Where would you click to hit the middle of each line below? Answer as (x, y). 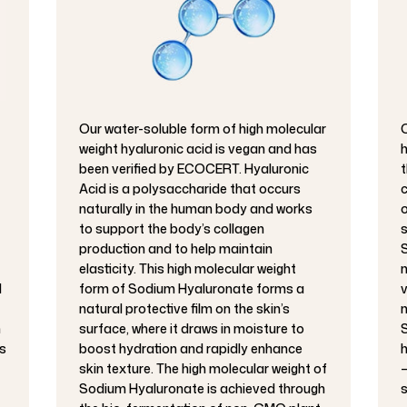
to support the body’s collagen (172, 228)
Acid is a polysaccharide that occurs (190, 188)
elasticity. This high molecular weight (188, 268)
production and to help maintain (176, 248)
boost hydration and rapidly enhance (191, 348)
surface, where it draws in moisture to (192, 328)
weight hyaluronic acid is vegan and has (199, 148)
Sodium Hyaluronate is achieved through (203, 388)
